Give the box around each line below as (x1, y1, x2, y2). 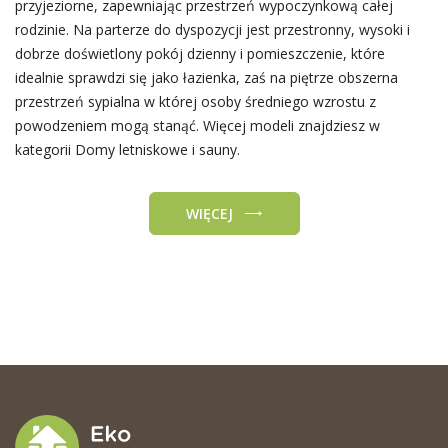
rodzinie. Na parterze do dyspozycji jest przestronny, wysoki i (14, 20, 410, 40)
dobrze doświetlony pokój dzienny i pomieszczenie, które (14, 44, 385, 64)
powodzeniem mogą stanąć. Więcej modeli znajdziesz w (14, 116, 380, 136)
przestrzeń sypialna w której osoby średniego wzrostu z (14, 92, 376, 112)
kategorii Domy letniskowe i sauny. (14, 140, 240, 160)
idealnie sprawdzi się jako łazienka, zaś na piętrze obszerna (14, 68, 398, 88)
